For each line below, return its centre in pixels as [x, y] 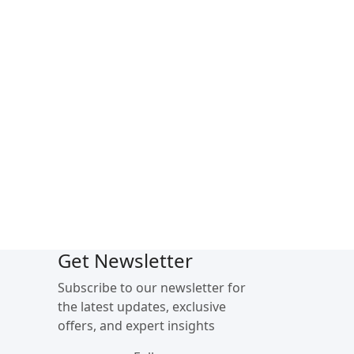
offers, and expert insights [136, 325]
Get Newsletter [125, 260]
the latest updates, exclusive [142, 306]
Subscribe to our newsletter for [152, 287]
